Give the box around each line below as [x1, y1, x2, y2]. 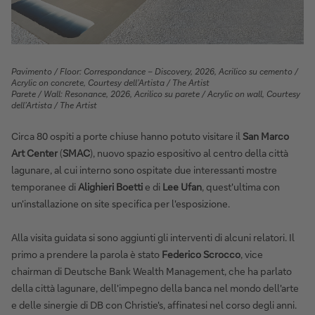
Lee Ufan [162, 180, 202, 194]
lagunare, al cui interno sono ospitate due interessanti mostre [11, 163, 277, 177]
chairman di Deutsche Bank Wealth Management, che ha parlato [11, 264, 292, 278]
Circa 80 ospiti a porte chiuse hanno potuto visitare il [11, 129, 243, 143]
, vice [240, 247, 263, 262]
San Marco [243, 129, 289, 143]
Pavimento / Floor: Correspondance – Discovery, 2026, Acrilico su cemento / [11, 66, 298, 77]
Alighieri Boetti [78, 180, 143, 194]
